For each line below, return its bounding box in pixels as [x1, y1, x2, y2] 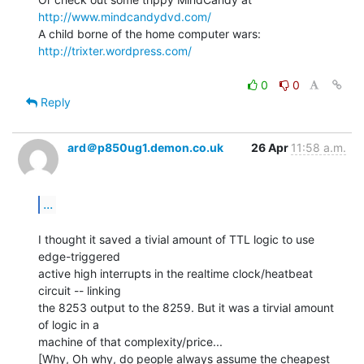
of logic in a [38, 317, 99, 331]
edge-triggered [38, 249, 120, 263]
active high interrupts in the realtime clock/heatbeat [38, 266, 313, 280]
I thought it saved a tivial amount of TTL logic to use [38, 232, 314, 246]
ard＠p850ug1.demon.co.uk [67, 140, 223, 154]
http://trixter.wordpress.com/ [38, 43, 192, 58]
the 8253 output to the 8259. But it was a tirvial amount [38, 300, 334, 314]
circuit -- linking [38, 283, 121, 297]
